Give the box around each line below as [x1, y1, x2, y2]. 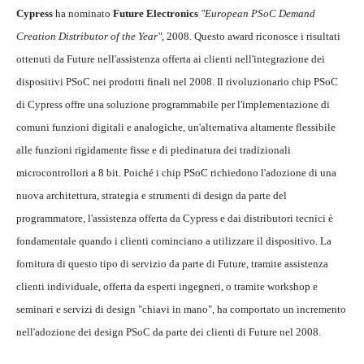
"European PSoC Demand [201, 7, 315, 20]
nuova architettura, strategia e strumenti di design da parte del [16, 189, 287, 202]
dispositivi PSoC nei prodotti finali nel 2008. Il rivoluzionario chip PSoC [16, 76, 338, 89]
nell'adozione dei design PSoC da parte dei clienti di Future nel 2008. [16, 326, 321, 339]
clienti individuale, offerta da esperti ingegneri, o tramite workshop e [16, 280, 318, 293]
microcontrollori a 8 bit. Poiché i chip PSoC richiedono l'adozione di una [16, 167, 336, 180]
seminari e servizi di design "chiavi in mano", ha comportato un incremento [16, 303, 346, 316]
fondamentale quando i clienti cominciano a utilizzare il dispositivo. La [16, 235, 331, 248]
